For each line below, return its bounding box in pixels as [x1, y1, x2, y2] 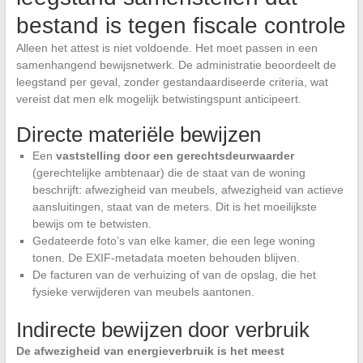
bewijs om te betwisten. [32, 217, 152, 231]
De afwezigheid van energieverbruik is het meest [15, 344, 284, 358]
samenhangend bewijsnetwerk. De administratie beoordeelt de [15, 58, 336, 72]
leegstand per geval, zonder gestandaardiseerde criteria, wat [15, 75, 328, 89]
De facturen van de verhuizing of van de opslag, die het [32, 268, 316, 282]
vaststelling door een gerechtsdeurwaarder [55, 149, 294, 163]
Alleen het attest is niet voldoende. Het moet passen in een [15, 41, 318, 55]
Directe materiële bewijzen [15, 122, 261, 147]
